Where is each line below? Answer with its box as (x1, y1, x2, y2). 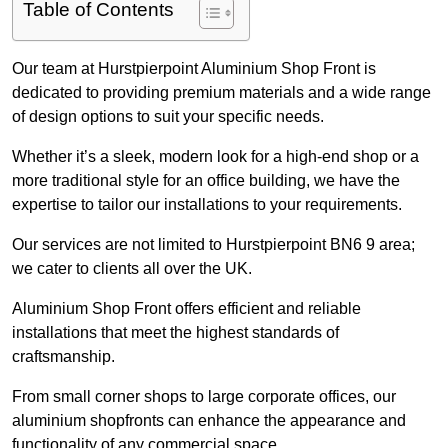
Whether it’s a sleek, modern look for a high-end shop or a (12, 148, 419, 166)
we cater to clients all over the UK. (12, 260, 252, 278)
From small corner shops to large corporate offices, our (12, 388, 396, 406)
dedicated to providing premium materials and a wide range (12, 84, 431, 102)
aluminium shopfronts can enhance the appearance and (12, 412, 406, 430)
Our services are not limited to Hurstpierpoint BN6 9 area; (12, 236, 415, 254)
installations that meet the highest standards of (12, 324, 339, 342)
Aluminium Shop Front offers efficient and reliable (12, 300, 361, 318)
